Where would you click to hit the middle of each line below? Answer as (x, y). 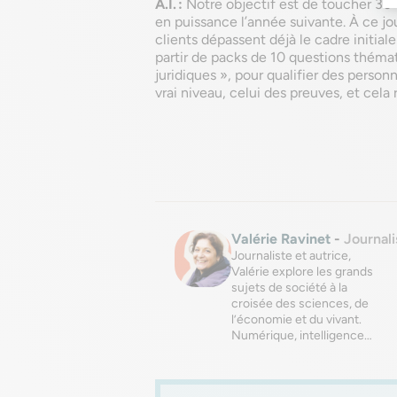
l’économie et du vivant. (296, 319)
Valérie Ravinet (281, 239)
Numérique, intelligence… (302, 335)
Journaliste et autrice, (291, 256)
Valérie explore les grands (302, 272)
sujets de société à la (289, 288)
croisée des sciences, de (300, 304)
